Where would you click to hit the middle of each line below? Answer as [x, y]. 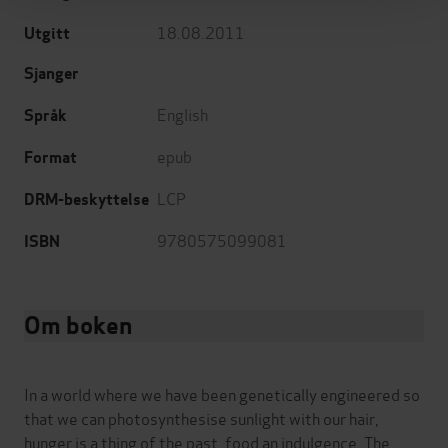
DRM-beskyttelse [86, 199]
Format [50, 157]
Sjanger [51, 73]
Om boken [78, 325]
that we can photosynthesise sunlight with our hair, [201, 417]
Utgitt [47, 33]
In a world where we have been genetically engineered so [222, 393]
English [182, 113]
